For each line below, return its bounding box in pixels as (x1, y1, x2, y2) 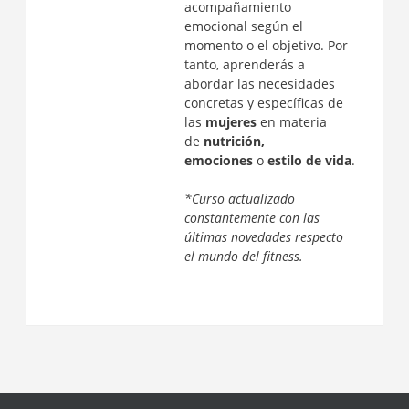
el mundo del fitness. (184, 247, 303, 265)
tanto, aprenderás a (184, 56, 305, 73)
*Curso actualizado (184, 190, 295, 207)
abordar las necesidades (184, 75, 335, 92)
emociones (184, 152, 253, 169)
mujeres (204, 113, 257, 131)
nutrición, (203, 132, 265, 150)
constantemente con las (184, 209, 320, 226)
